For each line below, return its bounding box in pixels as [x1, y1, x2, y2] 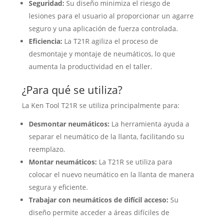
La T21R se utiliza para [96, 157, 172, 167]
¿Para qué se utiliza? [21, 82, 122, 97]
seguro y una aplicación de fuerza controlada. [28, 24, 178, 34]
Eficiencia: [28, 36, 62, 46]
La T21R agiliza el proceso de [62, 36, 158, 46]
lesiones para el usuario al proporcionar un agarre [28, 11, 194, 21]
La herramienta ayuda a [109, 119, 189, 129]
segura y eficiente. [28, 182, 88, 192]
